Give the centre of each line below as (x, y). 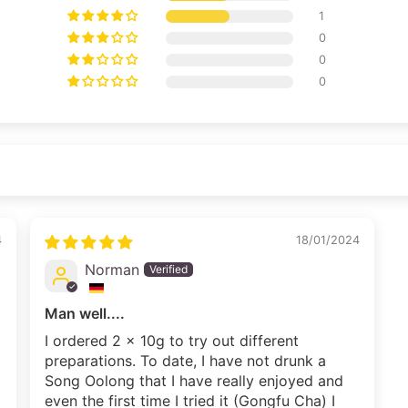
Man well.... (85, 313)
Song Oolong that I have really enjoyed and (194, 380)
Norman (112, 269)
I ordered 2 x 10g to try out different (172, 340)
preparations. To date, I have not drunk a (185, 360)
